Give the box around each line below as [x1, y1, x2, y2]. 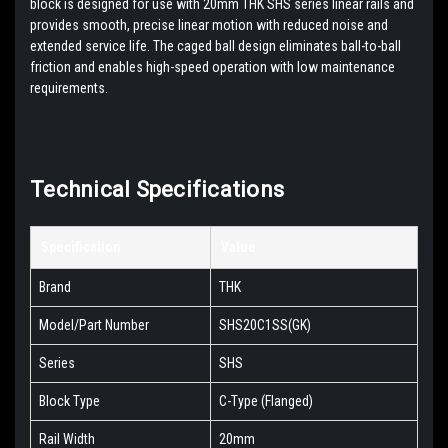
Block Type [39, 393, 100, 410]
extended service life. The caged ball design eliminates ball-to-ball [30, 38, 401, 55]
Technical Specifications [30, 177, 284, 203]
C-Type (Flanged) [219, 393, 313, 410]
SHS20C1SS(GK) [219, 317, 311, 334]
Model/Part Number [39, 317, 149, 334]
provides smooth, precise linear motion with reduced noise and [30, 17, 388, 34]
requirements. [30, 80, 108, 97]
